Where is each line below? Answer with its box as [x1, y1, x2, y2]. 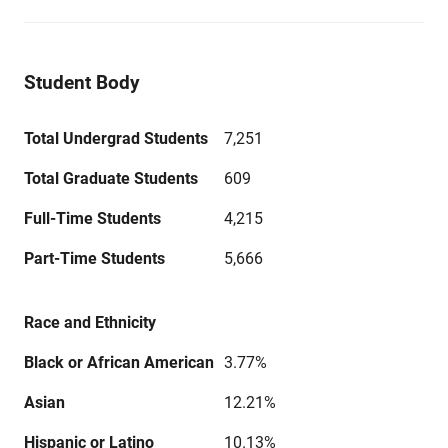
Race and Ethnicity [24, 313, 156, 332]
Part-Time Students [24, 249, 165, 268]
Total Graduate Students [24, 169, 198, 188]
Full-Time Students [24, 209, 161, 228]
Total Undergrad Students [24, 129, 208, 148]
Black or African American [24, 353, 214, 372]
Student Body [24, 71, 140, 94]
